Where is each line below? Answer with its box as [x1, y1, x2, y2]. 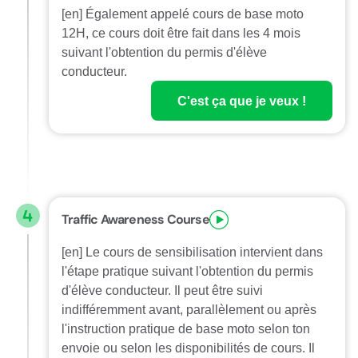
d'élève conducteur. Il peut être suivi [62, 281, 263, 299]
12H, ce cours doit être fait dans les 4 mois [62, 24, 300, 42]
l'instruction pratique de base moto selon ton [62, 320, 310, 337]
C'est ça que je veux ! [177, 92, 306, 109]
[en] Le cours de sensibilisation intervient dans [62, 243, 323, 261]
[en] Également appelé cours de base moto [62, 5, 304, 22]
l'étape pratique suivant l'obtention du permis [62, 262, 313, 280]
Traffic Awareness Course [62, 211, 209, 228]
